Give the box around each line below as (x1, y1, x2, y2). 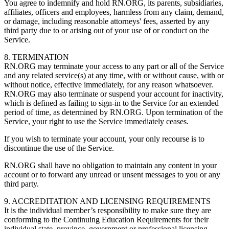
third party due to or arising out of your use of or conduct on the (4, 26, 209, 35)
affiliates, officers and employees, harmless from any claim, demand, (4, 7, 224, 16)
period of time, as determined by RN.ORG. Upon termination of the (4, 107, 223, 117)
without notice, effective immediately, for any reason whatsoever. (4, 80, 213, 89)
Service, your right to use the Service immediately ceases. (4, 117, 191, 126)
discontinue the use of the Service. (4, 143, 116, 152)
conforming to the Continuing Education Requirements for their (4, 215, 209, 224)
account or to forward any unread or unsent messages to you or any (4, 170, 220, 179)
